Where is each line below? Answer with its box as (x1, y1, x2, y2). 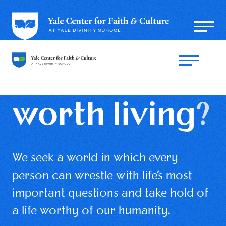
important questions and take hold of (12, 188, 208, 200)
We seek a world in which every (12, 152, 178, 165)
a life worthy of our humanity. (12, 205, 170, 218)
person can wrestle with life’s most (12, 170, 192, 183)
